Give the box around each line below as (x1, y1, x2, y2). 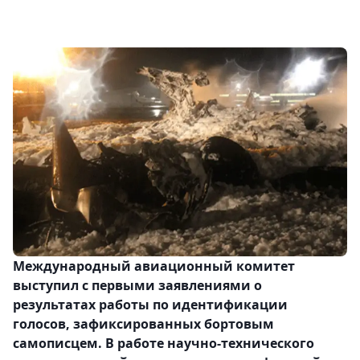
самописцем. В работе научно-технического (13, 334, 314, 353)
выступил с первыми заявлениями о (13, 276, 262, 295)
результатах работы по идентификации (13, 296, 288, 314)
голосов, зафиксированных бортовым (13, 315, 274, 333)
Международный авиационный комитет (13, 257, 295, 276)
